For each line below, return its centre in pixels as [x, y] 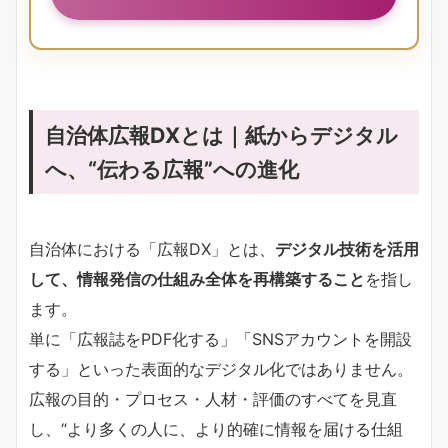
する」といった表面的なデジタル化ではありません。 [221, 368]
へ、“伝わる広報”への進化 [172, 168]
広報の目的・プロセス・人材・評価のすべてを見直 [213, 398]
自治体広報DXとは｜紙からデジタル [221, 134]
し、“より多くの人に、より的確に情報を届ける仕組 [216, 428]
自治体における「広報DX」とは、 [152, 248]
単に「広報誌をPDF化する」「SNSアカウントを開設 [220, 338]
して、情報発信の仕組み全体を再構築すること [197, 278]
